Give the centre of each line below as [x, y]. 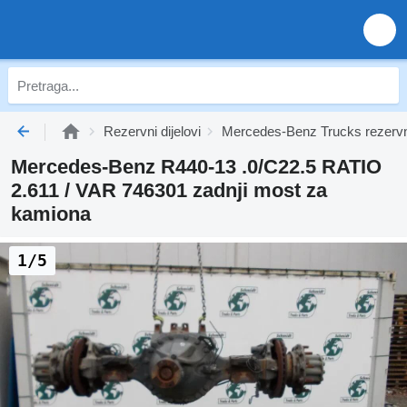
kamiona [51, 214]
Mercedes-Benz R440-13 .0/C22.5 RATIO [196, 167]
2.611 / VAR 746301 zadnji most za [169, 190]
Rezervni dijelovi [152, 131]
